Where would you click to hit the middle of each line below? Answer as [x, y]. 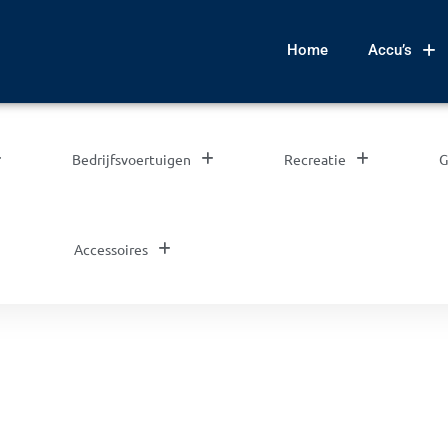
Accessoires [110, 249]
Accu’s [390, 50]
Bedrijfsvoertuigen [131, 159]
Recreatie [314, 159]
